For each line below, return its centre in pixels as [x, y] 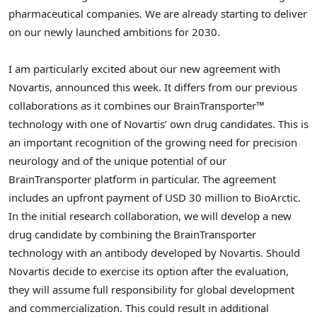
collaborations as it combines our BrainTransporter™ [137, 106]
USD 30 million [202, 198]
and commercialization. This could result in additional [139, 308]
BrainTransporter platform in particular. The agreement [142, 179]
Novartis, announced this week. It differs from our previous [153, 87]
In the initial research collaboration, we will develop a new [150, 216]
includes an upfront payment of [87, 198]
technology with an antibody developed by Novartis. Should [154, 253]
